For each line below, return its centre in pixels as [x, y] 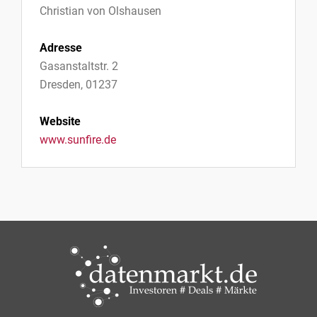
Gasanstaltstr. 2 [79, 66]
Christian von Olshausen [100, 11]
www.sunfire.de [78, 140]
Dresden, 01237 [79, 85]
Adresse [61, 48]
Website [60, 121]
